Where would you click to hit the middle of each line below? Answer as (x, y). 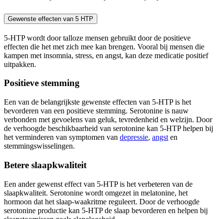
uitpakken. (20, 64)
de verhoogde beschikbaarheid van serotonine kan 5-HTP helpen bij (109, 129)
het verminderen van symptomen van (62, 137)
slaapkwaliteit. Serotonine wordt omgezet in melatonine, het (96, 193)
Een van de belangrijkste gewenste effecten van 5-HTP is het (98, 102)
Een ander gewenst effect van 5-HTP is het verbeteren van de (98, 184)
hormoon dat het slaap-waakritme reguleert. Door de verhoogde (102, 201)
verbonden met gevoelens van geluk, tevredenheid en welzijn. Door (108, 120)
